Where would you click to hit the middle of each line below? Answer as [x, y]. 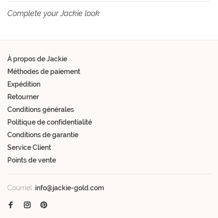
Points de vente [32, 160]
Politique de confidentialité [50, 122]
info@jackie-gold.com [70, 188]
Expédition [24, 84]
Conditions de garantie [43, 135]
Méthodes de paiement [44, 72]
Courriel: [21, 188]
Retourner [23, 97]
